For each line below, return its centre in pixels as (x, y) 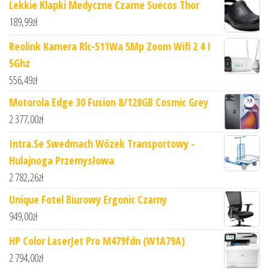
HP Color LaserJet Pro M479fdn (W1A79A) (97, 240)
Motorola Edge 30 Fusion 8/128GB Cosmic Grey (109, 102)
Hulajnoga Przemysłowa (62, 160)
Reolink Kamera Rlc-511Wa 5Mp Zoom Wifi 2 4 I (110, 46)
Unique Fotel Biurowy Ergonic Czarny (88, 199)
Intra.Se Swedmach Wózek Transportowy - (102, 143)
